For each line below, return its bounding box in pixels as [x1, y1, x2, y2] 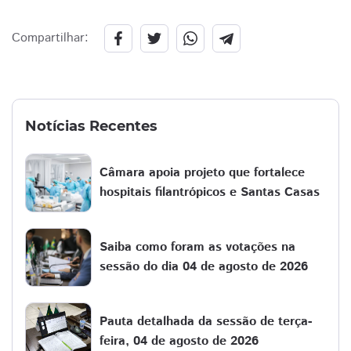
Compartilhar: [12, 29, 89, 48]
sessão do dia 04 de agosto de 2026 [100, 258, 308, 277]
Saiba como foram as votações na [100, 238, 295, 257]
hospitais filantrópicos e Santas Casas [100, 183, 320, 202]
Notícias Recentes [25, 117, 157, 135]
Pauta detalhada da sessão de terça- [100, 313, 312, 331]
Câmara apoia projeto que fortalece [100, 164, 305, 183]
